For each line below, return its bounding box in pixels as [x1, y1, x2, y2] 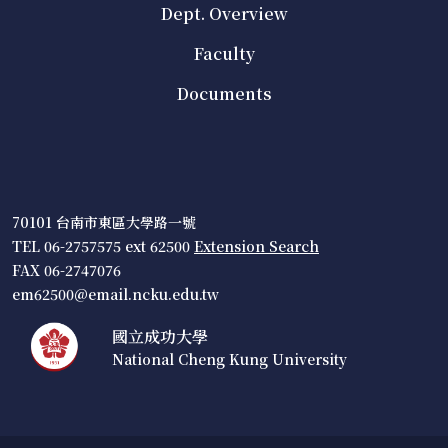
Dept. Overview [160, 2, 288, 25]
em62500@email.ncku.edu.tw [12, 284, 219, 304]
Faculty [193, 42, 255, 65]
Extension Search [194, 236, 319, 256]
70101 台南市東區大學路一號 [12, 212, 196, 232]
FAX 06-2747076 [12, 260, 121, 280]
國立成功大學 [111, 324, 208, 348]
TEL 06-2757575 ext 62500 [12, 236, 194, 256]
